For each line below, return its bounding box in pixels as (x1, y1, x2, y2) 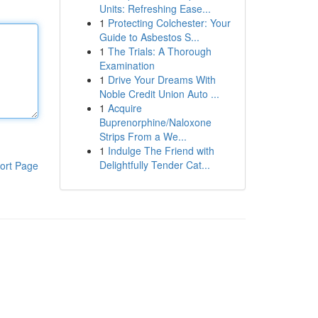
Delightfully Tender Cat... (99, 158, 210, 172)
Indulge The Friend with (107, 143, 214, 158)
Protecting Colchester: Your (107, 16, 231, 30)
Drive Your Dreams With (107, 72, 216, 87)
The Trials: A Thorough (107, 44, 212, 58)
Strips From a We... (99, 129, 187, 143)
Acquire (107, 101, 142, 115)
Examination (99, 58, 155, 72)
